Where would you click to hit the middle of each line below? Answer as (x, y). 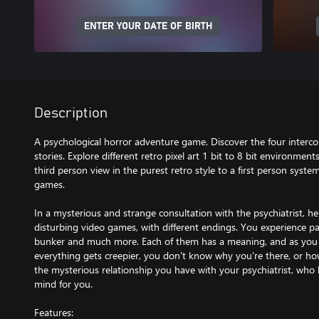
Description (71, 113)
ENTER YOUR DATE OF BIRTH (148, 26)
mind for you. (63, 284)
